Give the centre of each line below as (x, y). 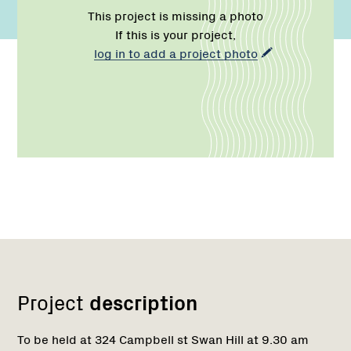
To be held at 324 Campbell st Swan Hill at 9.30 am (163, 339)
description (143, 301)
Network (42, 243)
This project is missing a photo (175, 15)
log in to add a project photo (175, 53)
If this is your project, (175, 34)
